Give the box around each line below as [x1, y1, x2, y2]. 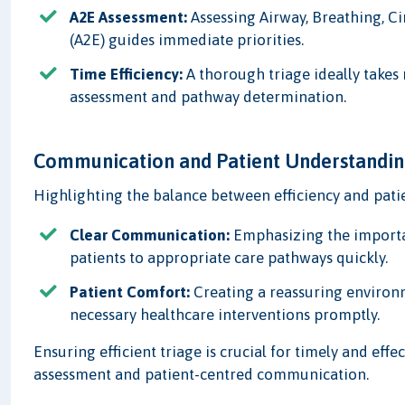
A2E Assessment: [70, 7, 188, 26]
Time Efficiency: [70, 64, 184, 83]
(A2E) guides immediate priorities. [70, 30, 305, 49]
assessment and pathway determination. [70, 87, 347, 106]
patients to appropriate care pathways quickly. [70, 248, 389, 267]
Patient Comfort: [70, 283, 191, 302]
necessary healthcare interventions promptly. [70, 306, 381, 325]
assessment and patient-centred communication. [33, 365, 370, 384]
